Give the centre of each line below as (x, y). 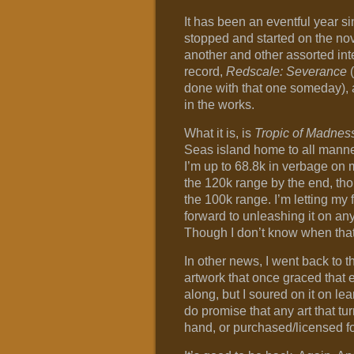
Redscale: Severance (286, 72)
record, (205, 72)
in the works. (219, 105)
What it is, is (219, 133)
